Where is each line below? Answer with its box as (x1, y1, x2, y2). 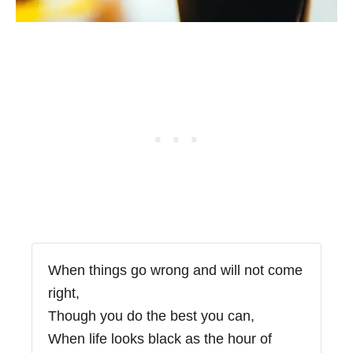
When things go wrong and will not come (48, 262, 303, 278)
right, (48, 284, 80, 301)
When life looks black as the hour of (48, 330, 272, 347)
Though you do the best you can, (48, 307, 255, 324)
